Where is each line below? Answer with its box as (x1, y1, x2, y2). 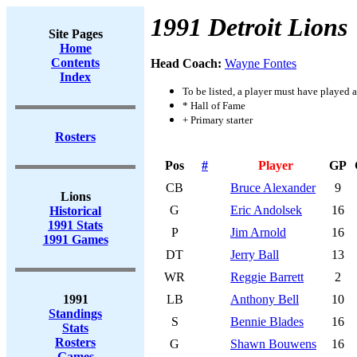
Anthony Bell (230, 292, 299, 306)
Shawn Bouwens (230, 337, 316, 351)
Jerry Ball (230, 248, 279, 261)
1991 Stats (48, 218, 103, 232)
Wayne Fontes (225, 57, 296, 70)
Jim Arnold (230, 226, 286, 239)
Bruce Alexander (230, 181, 316, 194)
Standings (49, 307, 102, 320)
